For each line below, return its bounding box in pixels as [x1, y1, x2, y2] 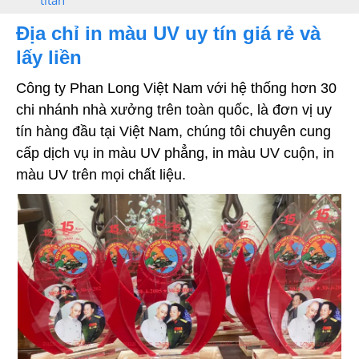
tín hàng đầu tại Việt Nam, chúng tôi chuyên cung [16, 123, 331, 139]
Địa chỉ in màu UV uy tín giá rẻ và [16, 22, 321, 44]
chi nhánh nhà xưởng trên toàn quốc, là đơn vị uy [16, 101, 332, 118]
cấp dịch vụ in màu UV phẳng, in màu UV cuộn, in [16, 144, 334, 161]
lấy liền [16, 46, 82, 68]
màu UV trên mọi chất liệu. [16, 166, 186, 183]
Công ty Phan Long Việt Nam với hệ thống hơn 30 [16, 79, 337, 96]
